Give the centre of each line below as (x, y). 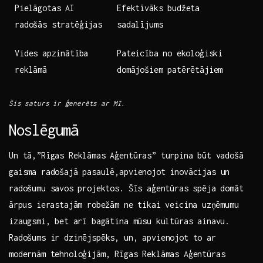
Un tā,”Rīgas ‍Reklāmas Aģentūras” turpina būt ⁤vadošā (126, 156)
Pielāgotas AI (45, 8)
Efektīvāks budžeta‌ (159, 8)
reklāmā (31, 70)
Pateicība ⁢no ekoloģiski (170, 53)
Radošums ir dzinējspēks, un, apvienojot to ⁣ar (112, 238)
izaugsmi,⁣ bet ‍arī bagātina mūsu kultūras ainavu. (119, 221)
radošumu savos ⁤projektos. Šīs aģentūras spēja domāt (126, 188)
